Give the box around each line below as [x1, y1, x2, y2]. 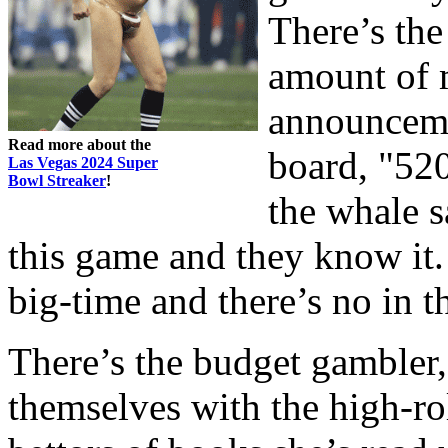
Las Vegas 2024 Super [8, 153, 158, 171]
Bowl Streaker [8, 171, 106, 189]
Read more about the [8, 135, 151, 153]
